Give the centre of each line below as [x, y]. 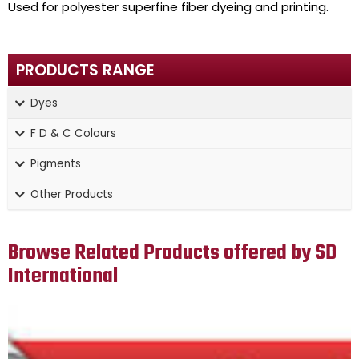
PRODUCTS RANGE [85, 71]
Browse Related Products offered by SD [172, 254]
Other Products [72, 195]
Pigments [56, 164]
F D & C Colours [73, 134]
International [63, 277]
